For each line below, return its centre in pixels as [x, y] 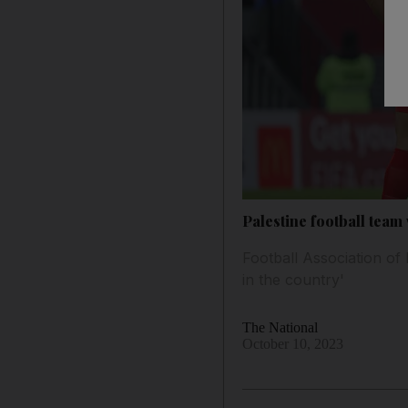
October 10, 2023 [293, 343]
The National [280, 327]
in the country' [294, 279]
